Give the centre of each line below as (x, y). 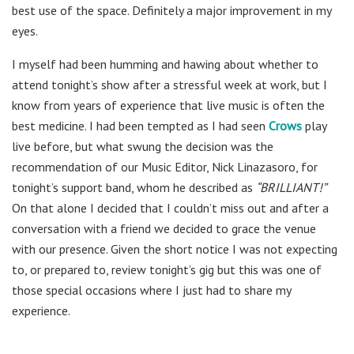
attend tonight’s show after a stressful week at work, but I (169, 85)
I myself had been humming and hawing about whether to (165, 64)
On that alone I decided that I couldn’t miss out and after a (170, 208)
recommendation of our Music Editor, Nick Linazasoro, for (165, 167)
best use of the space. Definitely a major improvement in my (171, 11)
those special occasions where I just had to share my (151, 290)
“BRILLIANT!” (291, 188)
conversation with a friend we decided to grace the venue (164, 229)
